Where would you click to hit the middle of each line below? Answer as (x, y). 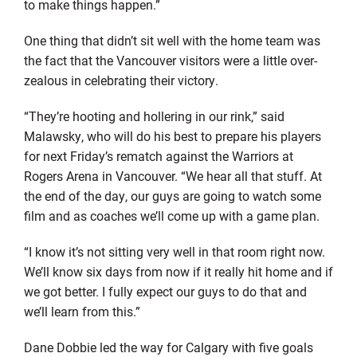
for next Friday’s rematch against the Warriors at (158, 155)
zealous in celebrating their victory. (121, 80)
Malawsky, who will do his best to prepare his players (172, 135)
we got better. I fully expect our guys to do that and (165, 291)
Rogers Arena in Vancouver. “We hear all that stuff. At (173, 175)
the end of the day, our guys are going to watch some (172, 195)
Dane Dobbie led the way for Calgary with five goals (168, 347)
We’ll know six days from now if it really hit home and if (178, 271)
